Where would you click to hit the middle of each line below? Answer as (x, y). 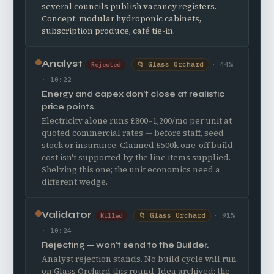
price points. (69, 107)
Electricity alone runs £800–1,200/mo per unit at (137, 121)
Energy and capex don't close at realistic (133, 94)
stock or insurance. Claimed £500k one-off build (137, 145)
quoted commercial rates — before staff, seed (133, 133)
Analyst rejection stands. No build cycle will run (139, 259)
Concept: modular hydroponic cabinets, (121, 19)
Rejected (106, 65)
